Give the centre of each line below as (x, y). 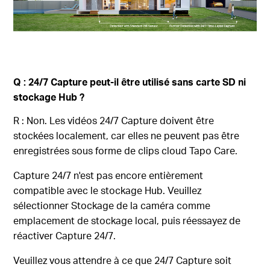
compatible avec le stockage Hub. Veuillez (108, 190)
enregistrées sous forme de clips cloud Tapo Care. (126, 151)
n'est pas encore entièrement (137, 175)
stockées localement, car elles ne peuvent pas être (127, 136)
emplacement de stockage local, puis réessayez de (127, 221)
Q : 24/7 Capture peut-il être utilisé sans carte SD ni (130, 82)
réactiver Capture (54, 236)
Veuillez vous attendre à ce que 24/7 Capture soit (123, 260)
